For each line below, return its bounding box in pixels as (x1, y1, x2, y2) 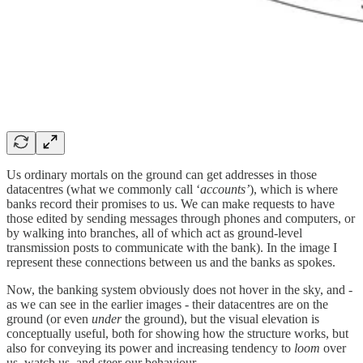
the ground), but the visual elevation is (125, 311, 319, 326)
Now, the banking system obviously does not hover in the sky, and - (6, 282, 352, 297)
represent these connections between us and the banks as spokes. (6, 254, 335, 269)
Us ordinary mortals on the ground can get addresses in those (6, 167, 317, 181)
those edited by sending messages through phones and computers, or (6, 211, 355, 225)
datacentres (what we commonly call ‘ (6, 181, 200, 196)
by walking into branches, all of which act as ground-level (6, 225, 302, 240)
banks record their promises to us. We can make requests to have (6, 196, 335, 211)
